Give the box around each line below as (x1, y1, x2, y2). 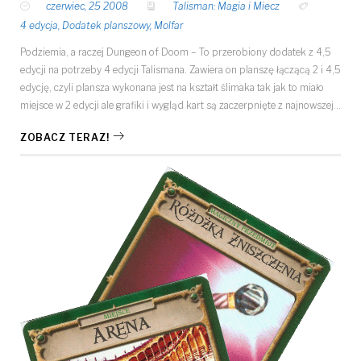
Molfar (154, 19, 183, 32)
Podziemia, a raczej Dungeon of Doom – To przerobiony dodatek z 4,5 (20, 46, 331, 59)
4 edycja (20, 19, 58, 32)
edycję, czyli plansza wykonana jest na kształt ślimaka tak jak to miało (20, 81, 324, 94)
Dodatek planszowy (62, 19, 150, 32)
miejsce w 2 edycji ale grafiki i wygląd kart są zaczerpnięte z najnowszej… (20, 99, 341, 112)
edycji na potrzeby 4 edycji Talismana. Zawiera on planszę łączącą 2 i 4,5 (20, 64, 341, 77)
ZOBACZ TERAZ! (20, 131, 110, 144)
